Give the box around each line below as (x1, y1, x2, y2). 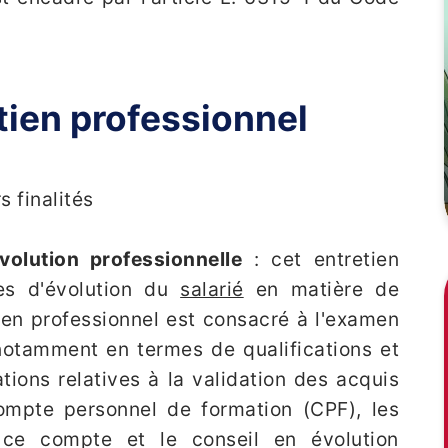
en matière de (243, 276, 400, 301)
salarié (180, 276, 244, 301)
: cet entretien (242, 246, 399, 271)
